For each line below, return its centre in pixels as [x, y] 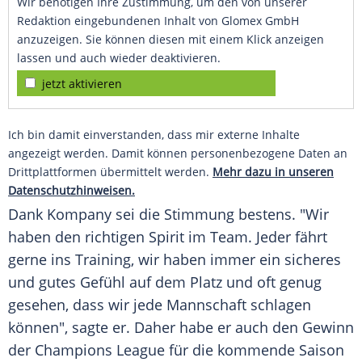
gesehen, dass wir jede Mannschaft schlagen [160, 305]
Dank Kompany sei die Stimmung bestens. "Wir [168, 215]
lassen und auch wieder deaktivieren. [119, 58]
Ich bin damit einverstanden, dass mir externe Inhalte [154, 135]
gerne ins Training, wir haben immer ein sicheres [175, 260]
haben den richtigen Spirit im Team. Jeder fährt [168, 237]
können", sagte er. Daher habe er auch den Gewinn [181, 328]
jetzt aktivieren [82, 84]
